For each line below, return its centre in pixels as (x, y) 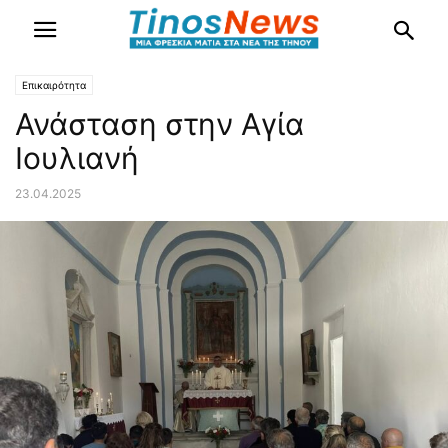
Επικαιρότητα (54, 85)
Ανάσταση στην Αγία (159, 124)
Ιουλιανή (77, 158)
